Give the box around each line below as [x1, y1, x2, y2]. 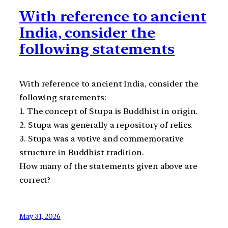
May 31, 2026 [19, 212, 61, 220]
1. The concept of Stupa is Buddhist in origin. [19, 106, 198, 117]
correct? [19, 175, 51, 185]
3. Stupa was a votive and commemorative [19, 134, 184, 144]
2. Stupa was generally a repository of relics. [19, 120, 193, 130]
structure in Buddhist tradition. [19, 148, 144, 158]
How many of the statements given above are [19, 161, 197, 172]
